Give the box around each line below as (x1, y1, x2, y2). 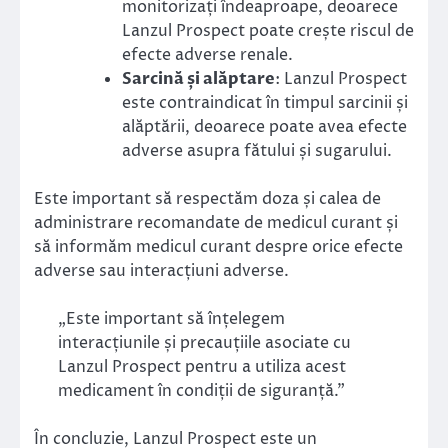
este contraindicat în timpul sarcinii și (122, 92, 408, 115)
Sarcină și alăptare (122, 68, 275, 91)
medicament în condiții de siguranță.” (58, 380, 345, 403)
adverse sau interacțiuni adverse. (34, 260, 289, 283)
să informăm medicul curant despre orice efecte (34, 236, 403, 259)
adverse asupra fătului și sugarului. (122, 140, 392, 163)
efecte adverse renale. (122, 44, 293, 67)
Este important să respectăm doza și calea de (34, 188, 381, 211)
